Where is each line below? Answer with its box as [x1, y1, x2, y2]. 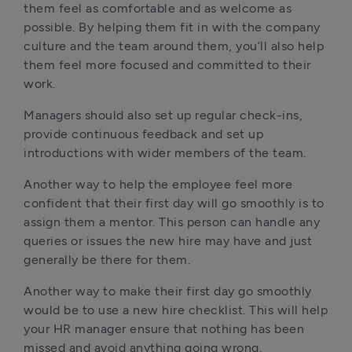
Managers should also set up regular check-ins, [24, 108, 302, 123]
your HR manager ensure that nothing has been [24, 321, 304, 336]
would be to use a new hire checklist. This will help [24, 302, 328, 317]
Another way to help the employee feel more [24, 177, 292, 192]
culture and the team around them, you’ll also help [24, 38, 324, 53]
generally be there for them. [24, 252, 190, 267]
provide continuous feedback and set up [24, 126, 263, 141]
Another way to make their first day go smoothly [24, 284, 312, 299]
